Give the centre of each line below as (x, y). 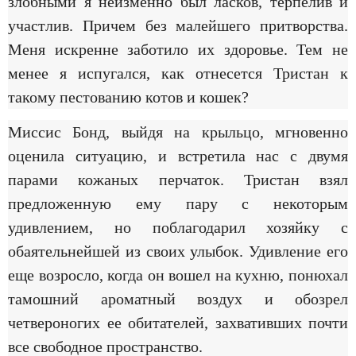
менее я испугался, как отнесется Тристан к (178, 73)
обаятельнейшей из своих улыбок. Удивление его (178, 251)
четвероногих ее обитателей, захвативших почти (178, 323)
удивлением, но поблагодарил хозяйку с (178, 227)
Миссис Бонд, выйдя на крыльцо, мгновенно (178, 132)
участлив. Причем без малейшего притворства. (178, 25)
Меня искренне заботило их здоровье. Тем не (178, 49)
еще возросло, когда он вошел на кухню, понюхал (178, 275)
